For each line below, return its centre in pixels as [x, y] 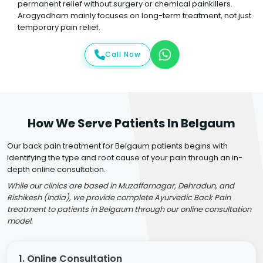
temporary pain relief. [59, 27]
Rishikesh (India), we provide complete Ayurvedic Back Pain [119, 198]
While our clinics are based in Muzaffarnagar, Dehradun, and [121, 186]
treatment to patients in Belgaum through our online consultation [129, 209]
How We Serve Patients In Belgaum [131, 123]
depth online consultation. [56, 169]
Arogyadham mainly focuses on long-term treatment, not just [134, 16]
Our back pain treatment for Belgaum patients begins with [117, 146]
